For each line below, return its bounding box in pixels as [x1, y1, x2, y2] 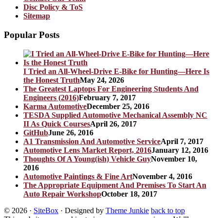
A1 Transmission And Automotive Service [23, 137, 161, 145]
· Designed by [58, 206, 106, 215]
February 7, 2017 [79, 93, 136, 102]
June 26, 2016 [48, 128, 93, 137]
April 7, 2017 [161, 137, 203, 145]
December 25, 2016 [87, 102, 149, 110]
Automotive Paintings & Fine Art [23, 172, 132, 181]
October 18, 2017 [101, 189, 157, 198]
